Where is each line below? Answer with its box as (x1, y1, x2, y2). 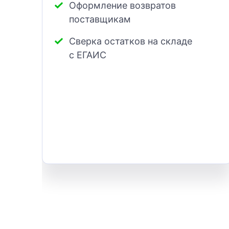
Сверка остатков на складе (69, 36, 192, 47)
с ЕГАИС (69, 50, 106, 61)
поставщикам (69, 14, 131, 25)
